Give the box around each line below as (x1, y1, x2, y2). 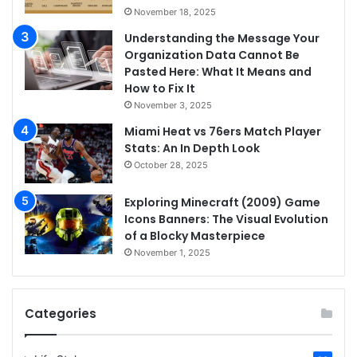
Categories (25, 304, 96, 322)
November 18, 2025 (134, 6, 216, 18)
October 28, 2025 (134, 159, 208, 171)
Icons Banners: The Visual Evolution (124, 210, 328, 227)
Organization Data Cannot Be (124, 46, 300, 63)
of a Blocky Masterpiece (124, 227, 265, 244)
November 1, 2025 (134, 246, 210, 258)
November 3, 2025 (134, 99, 212, 111)
